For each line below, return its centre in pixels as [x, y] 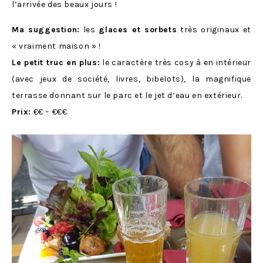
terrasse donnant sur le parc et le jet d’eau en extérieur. [127, 95]
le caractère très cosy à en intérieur [176, 62]
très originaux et [214, 29]
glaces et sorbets [138, 29]
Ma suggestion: [46, 29]
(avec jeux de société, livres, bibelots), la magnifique [131, 79]
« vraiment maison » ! [56, 46]
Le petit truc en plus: [56, 62]
